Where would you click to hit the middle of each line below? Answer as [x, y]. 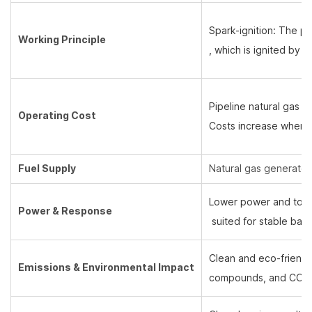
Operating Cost [57, 116]
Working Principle [62, 40]
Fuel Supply [47, 169]
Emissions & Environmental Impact [106, 268]
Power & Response [65, 211]
